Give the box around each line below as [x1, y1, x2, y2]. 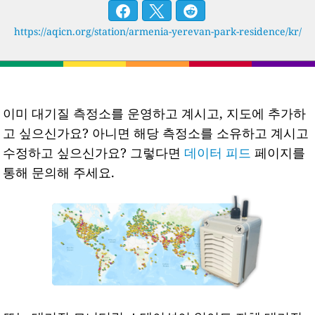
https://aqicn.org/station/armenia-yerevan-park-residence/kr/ [13, 24, 302, 38]
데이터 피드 [184, 143, 252, 161]
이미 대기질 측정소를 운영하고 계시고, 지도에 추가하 [3, 104, 307, 122]
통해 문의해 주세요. [3, 163, 115, 181]
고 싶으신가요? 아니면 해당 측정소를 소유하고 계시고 [3, 124, 309, 141]
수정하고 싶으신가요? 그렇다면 [3, 143, 185, 161]
